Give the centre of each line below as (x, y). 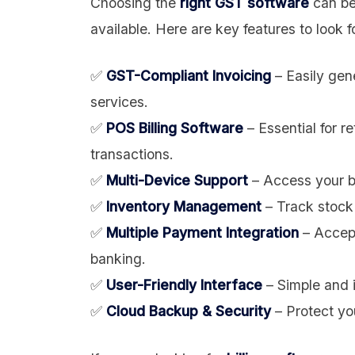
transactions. (132, 155)
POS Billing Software (175, 128)
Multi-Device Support (177, 181)
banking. (118, 259)
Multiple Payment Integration (202, 233)
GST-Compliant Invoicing (189, 76)
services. (119, 102)
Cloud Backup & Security (189, 311)
